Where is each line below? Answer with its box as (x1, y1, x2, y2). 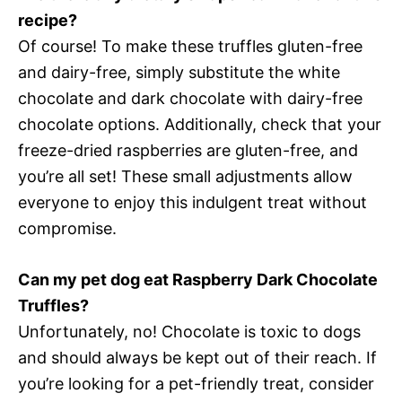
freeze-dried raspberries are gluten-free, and (18, 141, 358, 160)
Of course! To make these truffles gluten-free (18, 37, 363, 56)
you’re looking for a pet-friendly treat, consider (18, 374, 374, 393)
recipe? (18, 11, 77, 30)
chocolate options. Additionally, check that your (18, 115, 381, 134)
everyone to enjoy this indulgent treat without (18, 193, 367, 212)
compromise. (18, 219, 117, 238)
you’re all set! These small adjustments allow (18, 167, 353, 186)
